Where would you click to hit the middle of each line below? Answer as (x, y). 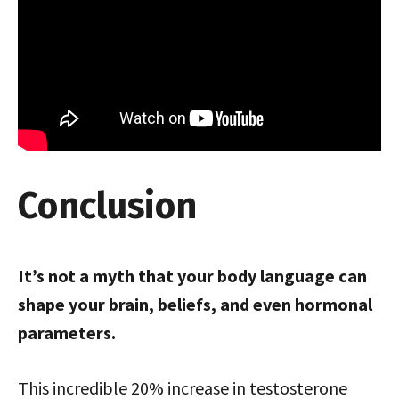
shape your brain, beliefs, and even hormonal (195, 305)
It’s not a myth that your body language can (192, 276)
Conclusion (107, 207)
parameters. (67, 333)
